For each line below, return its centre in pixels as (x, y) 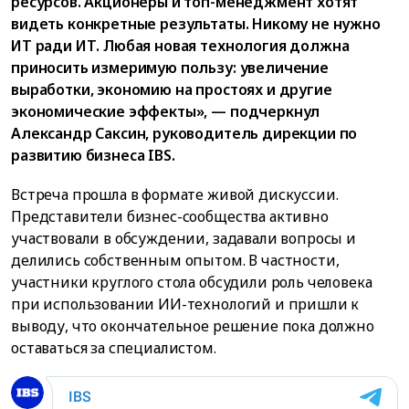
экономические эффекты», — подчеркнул (166, 111)
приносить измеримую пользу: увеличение (170, 67)
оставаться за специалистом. (114, 347)
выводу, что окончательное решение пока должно (193, 325)
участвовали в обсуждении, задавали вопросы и (184, 238)
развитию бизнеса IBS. (93, 155)
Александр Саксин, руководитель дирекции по (184, 133)
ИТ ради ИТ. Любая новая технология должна (180, 45)
